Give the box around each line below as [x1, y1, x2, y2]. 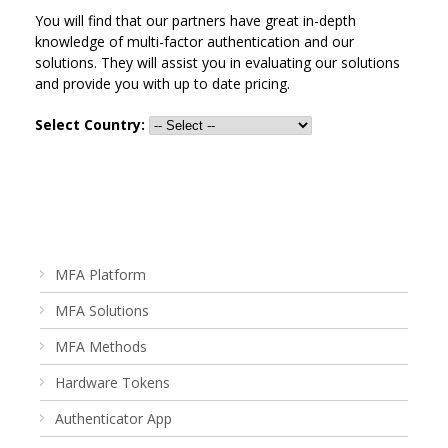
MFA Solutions [55, 301, 149, 320]
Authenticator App [55, 409, 172, 428]
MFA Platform [55, 265, 146, 284]
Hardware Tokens [55, 373, 170, 392]
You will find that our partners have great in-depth [35, 11, 356, 30]
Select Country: [35, 115, 145, 134]
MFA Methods [55, 337, 147, 356]
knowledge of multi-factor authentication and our [35, 32, 354, 51]
